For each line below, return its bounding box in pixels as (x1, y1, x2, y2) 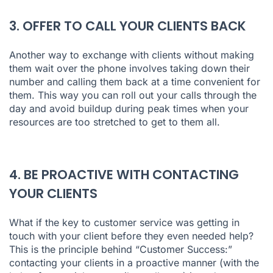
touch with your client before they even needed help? (9, 230, 253, 243)
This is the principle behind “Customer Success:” (9, 243, 232, 256)
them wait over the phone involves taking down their (9, 62, 250, 75)
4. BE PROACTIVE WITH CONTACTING (9, 166, 239, 184)
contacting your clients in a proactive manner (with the (9, 257, 259, 269)
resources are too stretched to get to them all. (9, 116, 220, 129)
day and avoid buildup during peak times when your (9, 102, 249, 115)
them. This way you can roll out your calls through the (9, 89, 257, 102)
